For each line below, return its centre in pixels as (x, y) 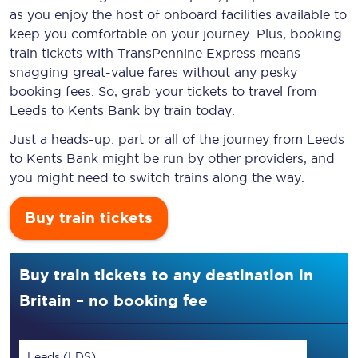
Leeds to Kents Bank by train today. (122, 110)
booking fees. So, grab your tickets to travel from (163, 91)
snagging (41, 72)
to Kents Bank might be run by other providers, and (172, 158)
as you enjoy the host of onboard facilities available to (178, 14)
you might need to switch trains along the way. (157, 177)
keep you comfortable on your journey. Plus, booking (176, 34)
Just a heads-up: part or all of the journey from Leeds (177, 139)
